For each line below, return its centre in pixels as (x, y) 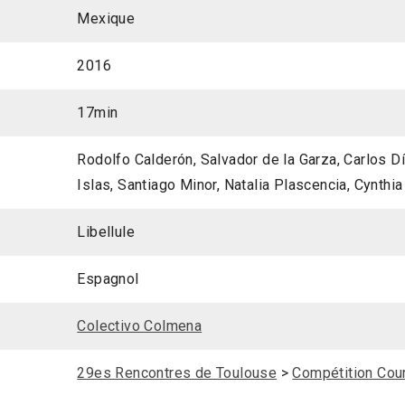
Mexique (106, 19)
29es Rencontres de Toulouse (177, 373)
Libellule (106, 232)
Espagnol (108, 279)
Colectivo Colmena (140, 326)
